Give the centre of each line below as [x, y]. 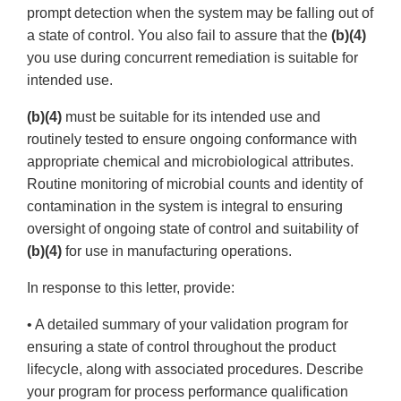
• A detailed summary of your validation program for [188, 325]
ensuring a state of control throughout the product [181, 347]
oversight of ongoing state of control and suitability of [192, 229]
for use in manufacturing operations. [177, 252]
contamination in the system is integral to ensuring [185, 207]
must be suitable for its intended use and [191, 117]
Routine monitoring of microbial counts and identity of [195, 184]
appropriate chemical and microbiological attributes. [190, 162]
